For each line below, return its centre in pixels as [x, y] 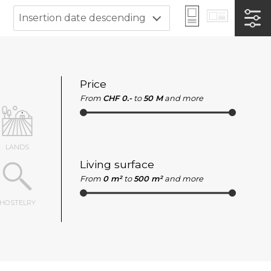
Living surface [117, 164]
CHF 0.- [117, 98]
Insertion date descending [83, 18]
